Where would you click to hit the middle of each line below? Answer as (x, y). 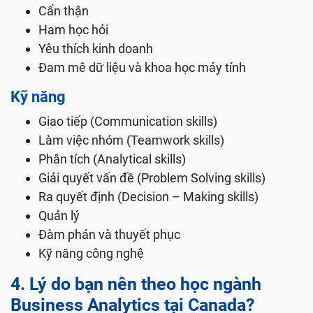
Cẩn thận (64, 11)
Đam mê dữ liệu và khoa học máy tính (142, 68)
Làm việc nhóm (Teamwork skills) (131, 140)
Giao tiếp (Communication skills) (128, 122)
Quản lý (59, 216)
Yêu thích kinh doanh (96, 49)
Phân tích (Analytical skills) (112, 159)
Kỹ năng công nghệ (91, 254)
